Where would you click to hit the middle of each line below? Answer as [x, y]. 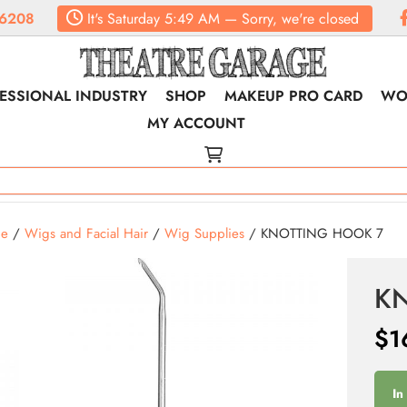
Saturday [131, 19]
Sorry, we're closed [300, 19]
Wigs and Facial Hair [86, 233]
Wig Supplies [204, 233]
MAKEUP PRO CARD [294, 96]
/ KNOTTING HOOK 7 [313, 233]
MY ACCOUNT [197, 123]
